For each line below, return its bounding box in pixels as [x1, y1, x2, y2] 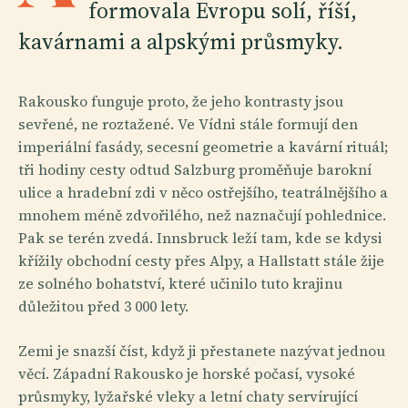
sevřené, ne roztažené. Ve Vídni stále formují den [18, 114, 358, 134]
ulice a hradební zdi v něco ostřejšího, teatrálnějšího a [18, 182, 388, 202]
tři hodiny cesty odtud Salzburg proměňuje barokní [18, 159, 372, 179]
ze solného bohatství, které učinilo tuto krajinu [18, 273, 342, 293]
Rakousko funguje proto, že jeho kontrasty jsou [18, 91, 343, 111]
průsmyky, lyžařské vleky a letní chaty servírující [18, 386, 358, 406]
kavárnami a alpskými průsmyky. [18, 26, 343, 56]
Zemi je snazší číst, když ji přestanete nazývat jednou [18, 341, 385, 361]
